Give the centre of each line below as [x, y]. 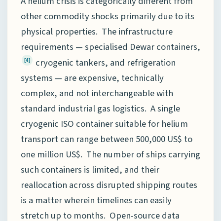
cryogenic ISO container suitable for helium [104, 124]
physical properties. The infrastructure [97, 31]
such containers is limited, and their [90, 169]
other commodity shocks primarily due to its [108, 16]
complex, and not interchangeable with [97, 93]
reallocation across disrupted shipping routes [109, 185]
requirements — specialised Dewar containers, [110, 47]
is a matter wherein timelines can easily [96, 200]
